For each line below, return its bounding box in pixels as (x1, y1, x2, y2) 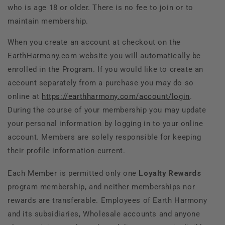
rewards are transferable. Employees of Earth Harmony (8, 195, 207, 205)
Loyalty (139, 168, 167, 178)
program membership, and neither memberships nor (8, 182, 195, 191)
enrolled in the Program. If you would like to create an (8, 64, 204, 74)
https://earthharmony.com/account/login (42, 91, 190, 101)
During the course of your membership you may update (8, 105, 206, 115)
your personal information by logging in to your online (8, 119, 203, 128)
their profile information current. (8, 146, 126, 155)
